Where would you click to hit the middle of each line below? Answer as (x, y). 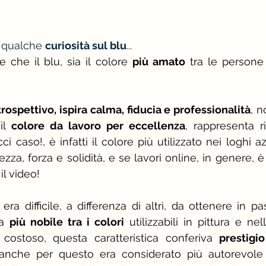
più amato (159, 61)
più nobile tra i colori (67, 221)
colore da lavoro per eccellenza (98, 125)
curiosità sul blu (86, 45)
